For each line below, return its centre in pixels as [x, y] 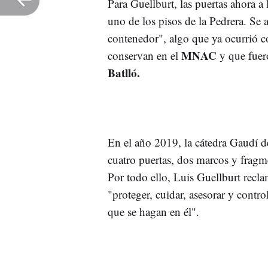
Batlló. [124, 72]
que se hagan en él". [155, 211]
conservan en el [144, 55]
